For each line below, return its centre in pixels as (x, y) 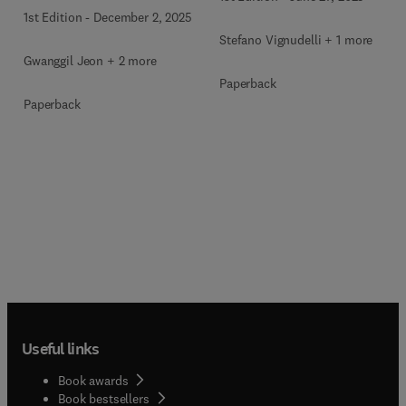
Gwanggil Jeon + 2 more (90, 61)
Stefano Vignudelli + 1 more (296, 40)
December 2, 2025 (143, 17)
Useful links (61, 348)
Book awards (93, 380)
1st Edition (53, 17)
